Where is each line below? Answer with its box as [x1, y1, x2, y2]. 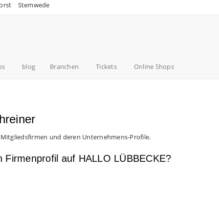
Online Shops [133, 62, 174, 71]
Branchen [50, 62, 79, 71]
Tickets [96, 62, 117, 71]
